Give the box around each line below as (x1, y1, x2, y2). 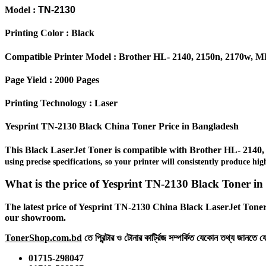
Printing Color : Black (5, 28, 94, 39)
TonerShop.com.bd (5, 233, 82, 243)
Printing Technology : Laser (5, 98, 118, 109)
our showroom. (5, 213, 66, 223)
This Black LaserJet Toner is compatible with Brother (5, 144, 224, 155)
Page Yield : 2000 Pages (5, 74, 99, 85)
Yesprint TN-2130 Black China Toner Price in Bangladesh (5, 121, 239, 132)
